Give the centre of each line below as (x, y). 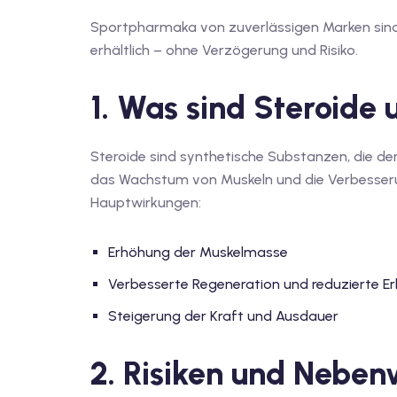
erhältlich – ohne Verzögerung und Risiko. (224, 50)
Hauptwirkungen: (146, 202)
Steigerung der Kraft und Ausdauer (223, 316)
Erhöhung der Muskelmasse (198, 252)
